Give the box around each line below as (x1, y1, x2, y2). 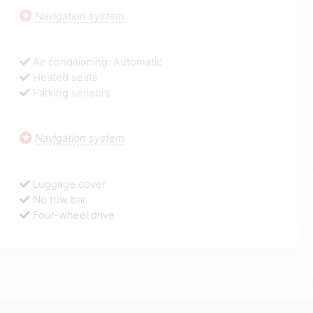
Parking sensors (33, 85, 111, 99)
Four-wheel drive (33, 208, 115, 221)
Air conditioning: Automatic (33, 54, 163, 68)
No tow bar (33, 192, 87, 206)
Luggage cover (33, 177, 106, 191)
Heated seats (33, 70, 99, 84)
